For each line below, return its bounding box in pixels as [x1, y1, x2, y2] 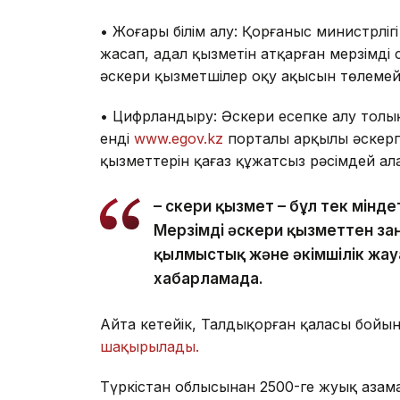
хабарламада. [154, 270, 263, 288]
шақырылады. [100, 337, 199, 356]
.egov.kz [168, 129, 223, 148]
